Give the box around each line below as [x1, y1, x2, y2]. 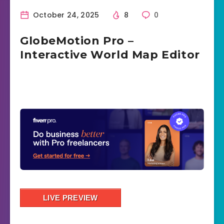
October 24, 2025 [30, 10, 99, 20]
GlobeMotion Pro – [20, 34, 134, 48]
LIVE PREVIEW [43, 193, 98, 202]
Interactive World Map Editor [20, 48, 200, 62]
